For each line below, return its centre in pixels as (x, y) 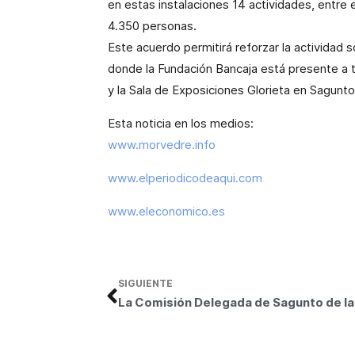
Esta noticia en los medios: (181, 123)
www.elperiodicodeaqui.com (185, 178)
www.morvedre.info (162, 145)
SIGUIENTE (145, 283)
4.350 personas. (152, 26)
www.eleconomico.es (166, 211)
